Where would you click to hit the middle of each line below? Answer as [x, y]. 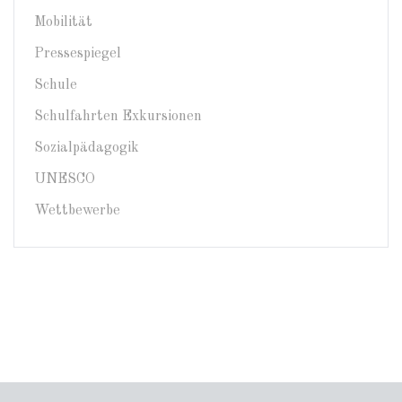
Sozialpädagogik [87, 149]
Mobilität [63, 23]
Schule [56, 86]
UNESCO [65, 180]
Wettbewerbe [77, 211]
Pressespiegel [78, 54]
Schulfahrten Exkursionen [118, 117]
